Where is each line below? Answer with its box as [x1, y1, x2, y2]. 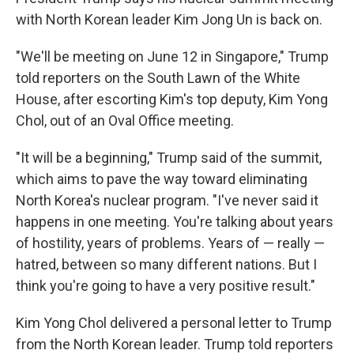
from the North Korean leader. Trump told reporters [16, 336, 333, 352]
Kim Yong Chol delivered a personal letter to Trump [16, 314, 332, 331]
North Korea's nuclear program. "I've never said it [16, 192, 318, 209]
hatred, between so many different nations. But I [16, 256, 317, 273]
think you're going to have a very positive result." [16, 277, 315, 294]
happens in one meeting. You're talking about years [16, 213, 333, 230]
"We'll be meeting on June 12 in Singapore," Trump [16, 48, 329, 65]
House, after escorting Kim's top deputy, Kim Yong [16, 91, 328, 107]
